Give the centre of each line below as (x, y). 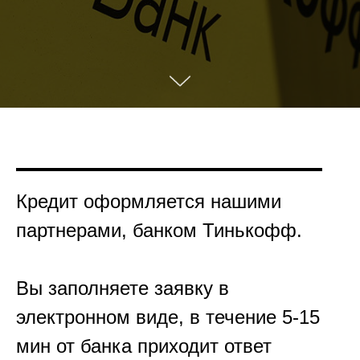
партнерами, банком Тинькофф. (159, 230)
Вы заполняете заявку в (123, 288)
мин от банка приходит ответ (144, 346)
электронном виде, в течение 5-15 (168, 317)
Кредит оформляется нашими (149, 201)
